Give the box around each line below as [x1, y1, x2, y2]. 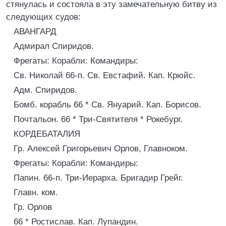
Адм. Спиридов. [14, 85, 77, 95]
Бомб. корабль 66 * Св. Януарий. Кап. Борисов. [14, 100, 201, 109]
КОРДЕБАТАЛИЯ [14, 129, 80, 139]
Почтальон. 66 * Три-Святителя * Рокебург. [14, 115, 183, 124]
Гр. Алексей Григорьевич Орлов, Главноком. [14, 144, 188, 153]
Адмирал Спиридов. [14, 41, 94, 51]
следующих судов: [6, 12, 81, 22]
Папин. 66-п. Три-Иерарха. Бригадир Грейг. [14, 173, 183, 183]
